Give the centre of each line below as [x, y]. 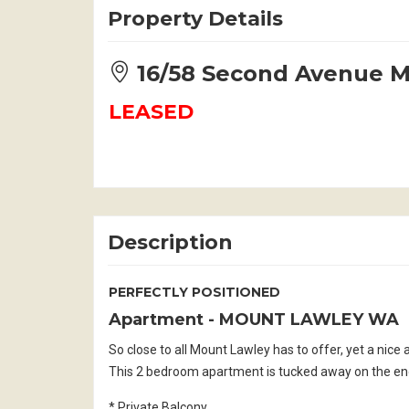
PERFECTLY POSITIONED [194, 292]
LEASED [151, 111]
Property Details [195, 18]
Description [170, 242]
